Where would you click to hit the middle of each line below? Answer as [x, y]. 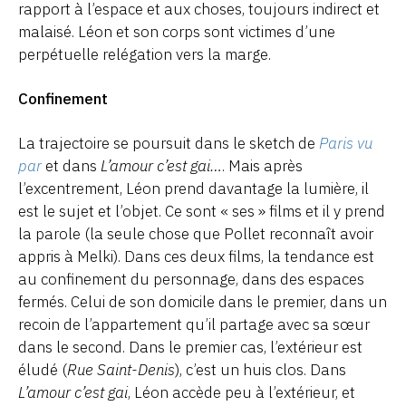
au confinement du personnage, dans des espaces [191, 279]
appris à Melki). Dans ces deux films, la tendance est [196, 256]
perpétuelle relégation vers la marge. [145, 54]
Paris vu [346, 143]
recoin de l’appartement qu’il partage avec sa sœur [194, 324]
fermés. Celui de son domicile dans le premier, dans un [203, 301]
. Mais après [262, 165]
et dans [71, 165]
